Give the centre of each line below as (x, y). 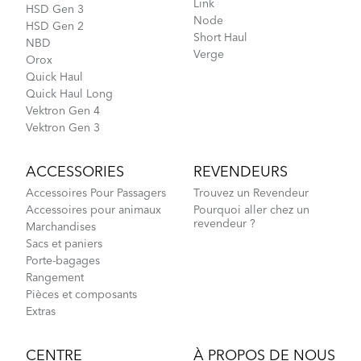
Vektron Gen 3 (63, 128)
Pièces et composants (81, 295)
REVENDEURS (241, 172)
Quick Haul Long (69, 94)
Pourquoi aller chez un (251, 210)
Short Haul (220, 37)
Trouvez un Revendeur (251, 193)
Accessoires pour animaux (93, 210)
